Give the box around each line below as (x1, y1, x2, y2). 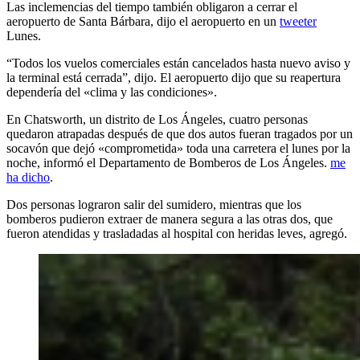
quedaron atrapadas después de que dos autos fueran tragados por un (6, 126, 353, 141)
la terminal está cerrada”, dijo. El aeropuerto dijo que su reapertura (6, 70, 341, 84)
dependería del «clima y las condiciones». (6, 84, 217, 99)
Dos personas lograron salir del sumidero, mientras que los (6, 197, 301, 211)
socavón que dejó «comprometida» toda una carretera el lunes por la (6, 141, 350, 155)
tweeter (280, 14, 317, 28)
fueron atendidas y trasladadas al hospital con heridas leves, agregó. (6, 226, 347, 240)
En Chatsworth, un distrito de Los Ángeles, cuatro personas (6, 112, 308, 126)
